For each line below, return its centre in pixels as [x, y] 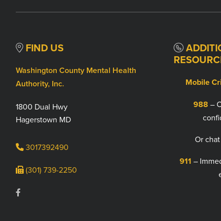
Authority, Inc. [40, 83]
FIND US [43, 47]
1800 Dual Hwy [42, 106]
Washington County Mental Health [76, 70]
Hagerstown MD [43, 119]
